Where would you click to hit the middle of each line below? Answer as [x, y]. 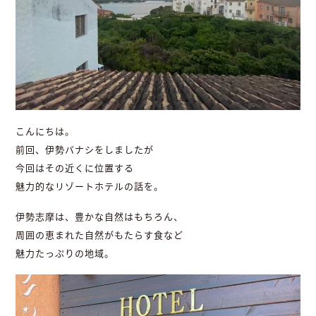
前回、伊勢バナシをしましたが [85, 150]
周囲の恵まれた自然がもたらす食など [100, 235]
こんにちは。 [45, 132]
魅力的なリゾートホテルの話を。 [90, 187]
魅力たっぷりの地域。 [65, 254]
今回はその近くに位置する [75, 168]
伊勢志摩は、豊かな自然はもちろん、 [100, 217]
